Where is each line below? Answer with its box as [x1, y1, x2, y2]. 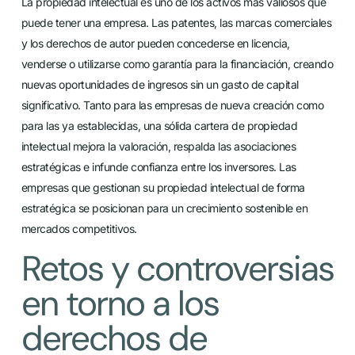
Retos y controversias [21, 245, 334, 292]
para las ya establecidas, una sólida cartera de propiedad [21, 119, 298, 133]
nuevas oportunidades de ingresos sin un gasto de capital [21, 78, 299, 92]
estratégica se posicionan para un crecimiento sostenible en [21, 201, 308, 216]
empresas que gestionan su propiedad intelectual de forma [21, 181, 305, 195]
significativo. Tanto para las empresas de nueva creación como [21, 98, 324, 113]
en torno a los [21, 280, 219, 326]
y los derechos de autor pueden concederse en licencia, [21, 36, 290, 51]
